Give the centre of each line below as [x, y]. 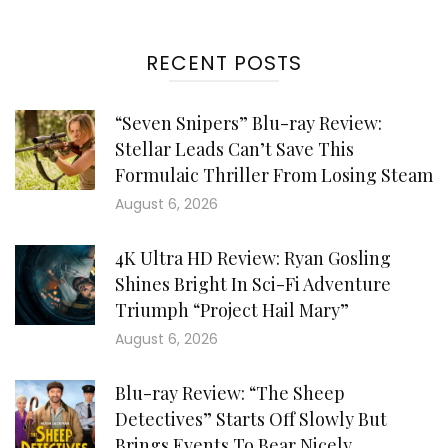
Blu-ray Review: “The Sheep [230, 393]
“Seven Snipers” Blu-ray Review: [248, 123]
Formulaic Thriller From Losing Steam [274, 175]
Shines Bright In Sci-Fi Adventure [253, 284]
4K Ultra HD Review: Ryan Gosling [253, 258]
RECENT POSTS [224, 63]
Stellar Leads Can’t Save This [234, 149]
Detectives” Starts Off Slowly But [251, 419]
